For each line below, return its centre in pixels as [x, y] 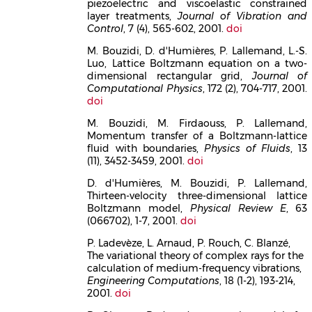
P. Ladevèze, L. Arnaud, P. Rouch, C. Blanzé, [189, 243]
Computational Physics [145, 88]
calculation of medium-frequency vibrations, [195, 268]
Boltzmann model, [139, 208]
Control [106, 28]
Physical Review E [238, 208]
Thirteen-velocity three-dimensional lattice [197, 195]
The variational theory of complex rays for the [196, 255]
